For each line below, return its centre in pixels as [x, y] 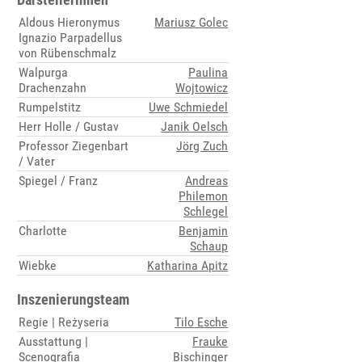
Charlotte [43, 231]
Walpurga [44, 73]
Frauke [210, 342]
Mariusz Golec [192, 23]
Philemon [204, 196]
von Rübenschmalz [68, 53]
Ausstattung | [54, 342]
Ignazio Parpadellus [71, 38]
